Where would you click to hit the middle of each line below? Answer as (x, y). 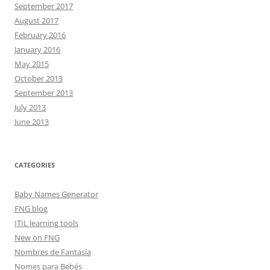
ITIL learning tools (46, 223)
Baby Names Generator (56, 194)
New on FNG (37, 237)
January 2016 (37, 49)
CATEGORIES (35, 165)
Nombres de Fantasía (53, 252)
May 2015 (32, 64)
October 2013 (39, 78)
